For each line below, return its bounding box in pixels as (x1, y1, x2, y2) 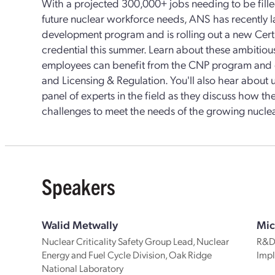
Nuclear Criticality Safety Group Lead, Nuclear (42, 234, 230, 247)
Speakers (42, 172, 116, 199)
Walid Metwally (42, 217, 118, 231)
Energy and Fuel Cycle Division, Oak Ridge (42, 248, 212, 261)
